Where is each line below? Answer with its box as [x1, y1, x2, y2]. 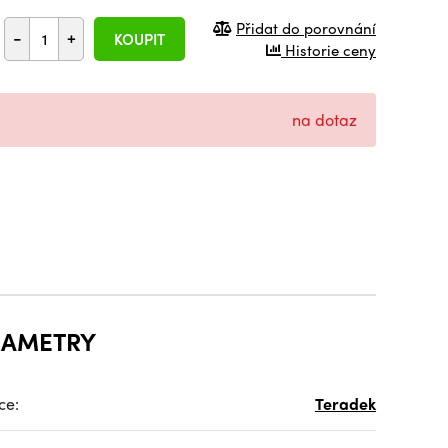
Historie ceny [281, 38, 376, 61]
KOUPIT [114, 27, 165, 50]
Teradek [315, 392, 376, 415]
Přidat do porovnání [236, 16, 376, 39]
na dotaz [292, 108, 357, 131]
